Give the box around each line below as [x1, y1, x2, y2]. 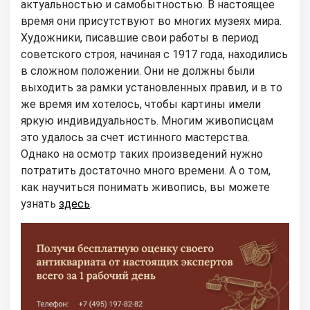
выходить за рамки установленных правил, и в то [21, 81, 282, 95]
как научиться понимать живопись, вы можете [21, 181, 270, 194]
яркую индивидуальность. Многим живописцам [21, 114, 273, 128]
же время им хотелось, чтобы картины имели [21, 98, 261, 111]
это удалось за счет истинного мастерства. [21, 131, 250, 145]
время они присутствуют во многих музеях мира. [21, 15, 282, 28]
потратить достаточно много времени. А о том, [21, 164, 271, 178]
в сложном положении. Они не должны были [21, 64, 255, 78]
